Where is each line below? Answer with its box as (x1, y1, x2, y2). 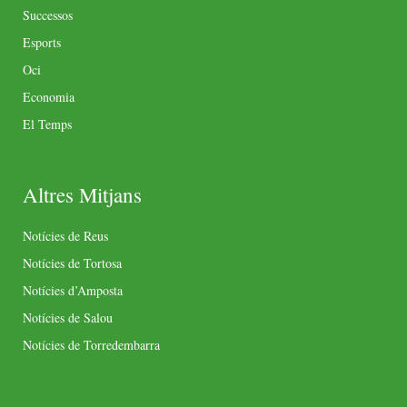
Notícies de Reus (23, 227, 108, 245)
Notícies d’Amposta (23, 282, 123, 300)
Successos (23, 6, 73, 25)
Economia (23, 88, 74, 106)
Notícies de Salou (23, 309, 113, 327)
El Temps (23, 115, 72, 134)
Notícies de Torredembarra (23, 336, 160, 354)
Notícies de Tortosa (23, 254, 122, 273)
